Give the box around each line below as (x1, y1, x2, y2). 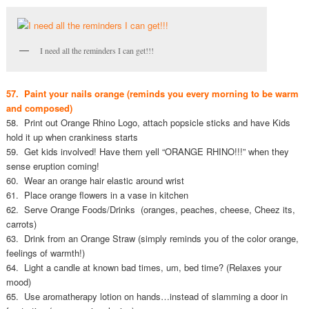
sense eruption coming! (6, 159, 99, 173)
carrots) (6, 217, 37, 231)
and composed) (6, 101, 72, 115)
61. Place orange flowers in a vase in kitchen (6, 188, 188, 202)
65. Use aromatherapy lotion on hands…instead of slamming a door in (6, 290, 288, 303)
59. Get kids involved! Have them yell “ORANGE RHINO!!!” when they (6, 145, 289, 159)
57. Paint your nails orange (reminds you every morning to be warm (6, 87, 299, 101)
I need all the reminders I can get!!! (39, 44, 154, 56)
